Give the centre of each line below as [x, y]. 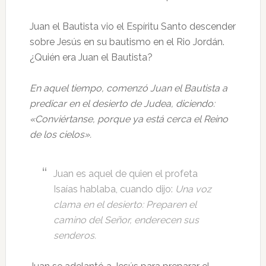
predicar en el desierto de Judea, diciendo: [122, 104]
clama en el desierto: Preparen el [125, 205]
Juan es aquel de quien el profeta [125, 174]
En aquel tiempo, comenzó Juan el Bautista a [128, 88]
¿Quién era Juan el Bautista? [91, 57]
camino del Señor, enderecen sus [126, 220]
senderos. [75, 235]
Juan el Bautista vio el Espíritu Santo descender [132, 26]
